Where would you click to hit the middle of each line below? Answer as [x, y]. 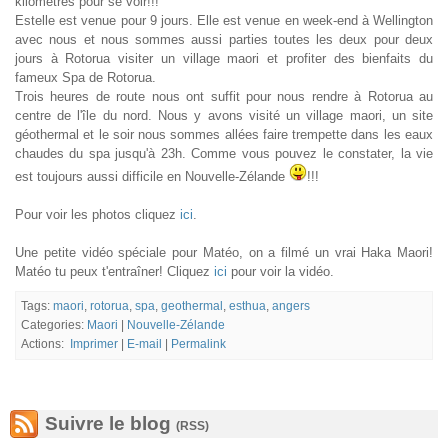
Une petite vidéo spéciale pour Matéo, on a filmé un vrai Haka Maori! [224, 252]
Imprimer [94, 344]
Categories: [54, 325]
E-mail [144, 344]
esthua [247, 306]
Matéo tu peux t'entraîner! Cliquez [114, 271]
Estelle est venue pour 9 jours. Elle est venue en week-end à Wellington [224, 20]
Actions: [45, 344]
